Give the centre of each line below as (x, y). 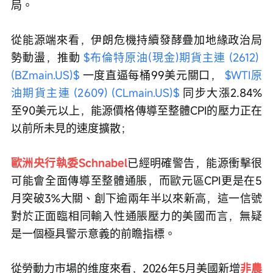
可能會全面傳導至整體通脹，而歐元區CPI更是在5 (136, 181)
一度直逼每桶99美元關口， (152, 75)
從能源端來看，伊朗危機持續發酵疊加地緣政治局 (136, 40)
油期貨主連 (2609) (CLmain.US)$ (95, 93)
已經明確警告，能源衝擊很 (195, 163)
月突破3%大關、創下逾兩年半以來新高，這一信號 (136, 198)
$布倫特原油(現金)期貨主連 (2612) (173, 58)
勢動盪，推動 (48, 58)
